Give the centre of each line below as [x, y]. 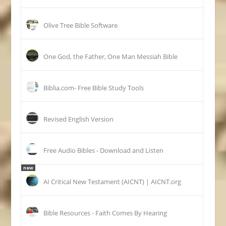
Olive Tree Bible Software [81, 25]
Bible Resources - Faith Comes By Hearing [105, 213]
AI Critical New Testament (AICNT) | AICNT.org [112, 181]
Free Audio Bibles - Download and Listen [104, 150]
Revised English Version [79, 119]
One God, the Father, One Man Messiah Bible [111, 56]
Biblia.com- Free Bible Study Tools [94, 88]
